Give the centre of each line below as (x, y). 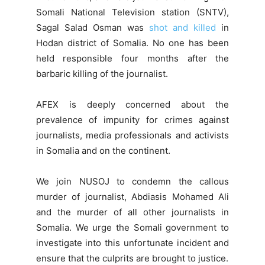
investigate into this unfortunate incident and (132, 243)
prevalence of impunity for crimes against (132, 120)
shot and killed (183, 28)
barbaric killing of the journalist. (102, 74)
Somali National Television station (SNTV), (132, 12)
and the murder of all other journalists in (132, 212)
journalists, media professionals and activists (132, 135)
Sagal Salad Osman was (93, 28)
